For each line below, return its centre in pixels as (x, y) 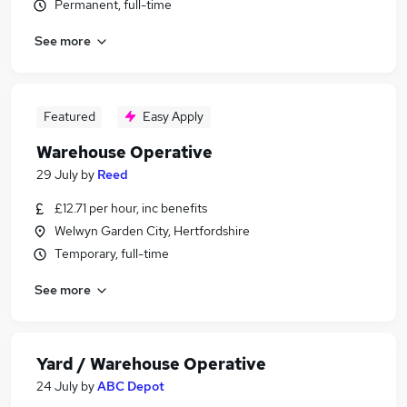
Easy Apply (173, 116)
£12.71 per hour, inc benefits (131, 208)
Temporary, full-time (112, 253)
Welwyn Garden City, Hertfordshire (152, 231)
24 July (57, 386)
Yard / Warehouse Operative (151, 364)
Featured (69, 116)
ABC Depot (131, 386)
